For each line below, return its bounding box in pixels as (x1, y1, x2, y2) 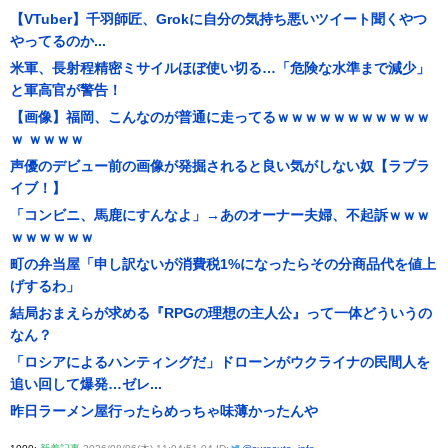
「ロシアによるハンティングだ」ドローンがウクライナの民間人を (10, 354, 430, 370)
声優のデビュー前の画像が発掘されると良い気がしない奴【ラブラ (10, 158, 430, 174)
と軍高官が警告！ (10, 82, 122, 98)
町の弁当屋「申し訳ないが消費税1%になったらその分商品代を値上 (10, 256, 436, 272)
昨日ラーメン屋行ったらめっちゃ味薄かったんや (10, 403, 318, 419)
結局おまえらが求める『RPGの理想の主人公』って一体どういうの (10, 305, 432, 321)
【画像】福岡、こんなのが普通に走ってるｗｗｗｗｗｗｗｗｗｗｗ (10, 109, 430, 125)
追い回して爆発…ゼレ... (10, 376, 162, 392)
